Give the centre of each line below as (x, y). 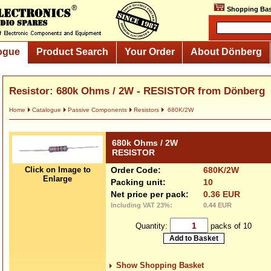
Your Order (149, 51)
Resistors (146, 110)
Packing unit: (138, 182)
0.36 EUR (222, 194)
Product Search (72, 51)
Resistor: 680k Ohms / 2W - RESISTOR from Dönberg (137, 91)
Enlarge (57, 179)
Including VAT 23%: (142, 205)
